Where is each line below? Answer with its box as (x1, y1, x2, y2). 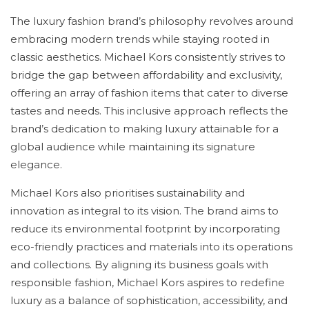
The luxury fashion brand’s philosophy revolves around (10, 14, 293, 28)
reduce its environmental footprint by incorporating (10, 222, 280, 235)
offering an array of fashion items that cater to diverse (10, 86, 288, 99)
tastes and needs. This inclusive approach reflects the (10, 104, 288, 117)
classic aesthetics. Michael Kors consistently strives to (10, 50, 286, 63)
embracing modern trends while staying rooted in (10, 32, 270, 46)
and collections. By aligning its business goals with (10, 258, 268, 271)
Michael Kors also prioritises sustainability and (10, 186, 245, 199)
